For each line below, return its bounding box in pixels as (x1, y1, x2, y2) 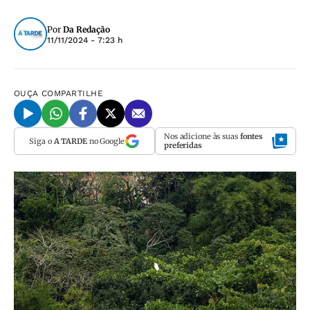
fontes (239, 131, 264, 141)
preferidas (164, 140, 202, 150)
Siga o (29, 136, 54, 146)
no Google (86, 136, 125, 146)
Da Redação (63, 24, 110, 35)
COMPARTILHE (42, 89, 104, 98)
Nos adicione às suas (164, 131, 240, 141)
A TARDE (53, 136, 87, 146)
